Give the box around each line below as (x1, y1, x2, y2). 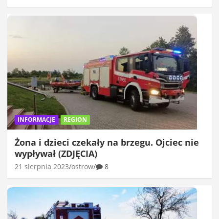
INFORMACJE (18, 115, 55, 124)
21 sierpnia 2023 (15, 161, 69, 171)
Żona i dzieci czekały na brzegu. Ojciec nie (15, 136, 199, 148)
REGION (64, 115, 87, 124)
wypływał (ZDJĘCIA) (15, 147, 97, 159)
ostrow (71, 161, 93, 171)
